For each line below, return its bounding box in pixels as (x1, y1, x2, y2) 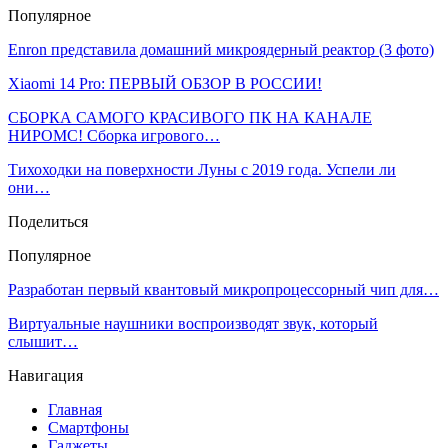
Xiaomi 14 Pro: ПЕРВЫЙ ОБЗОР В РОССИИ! (8, 74, 322, 92)
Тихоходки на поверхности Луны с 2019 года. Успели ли (8, 160, 396, 178)
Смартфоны (48, 418, 129, 436)
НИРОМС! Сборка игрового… (8, 126, 220, 144)
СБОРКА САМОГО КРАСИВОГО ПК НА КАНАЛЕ (8, 108, 372, 126)
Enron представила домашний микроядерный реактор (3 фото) (8, 40, 434, 58)
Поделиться (8, 212, 88, 230)
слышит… (8, 332, 78, 350)
